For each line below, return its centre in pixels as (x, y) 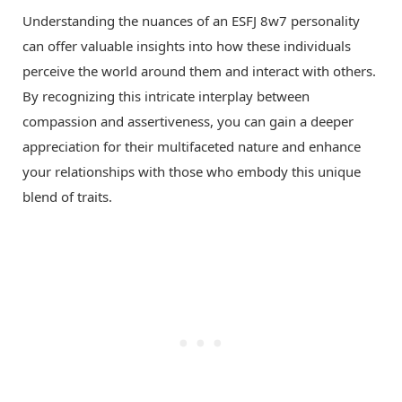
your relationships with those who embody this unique (192, 172)
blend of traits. (67, 197)
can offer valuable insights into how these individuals (187, 46)
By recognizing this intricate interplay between (166, 96)
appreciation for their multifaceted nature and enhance (192, 147)
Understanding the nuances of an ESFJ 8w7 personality (191, 21)
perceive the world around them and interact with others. (199, 71)
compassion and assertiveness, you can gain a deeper (188, 122)
